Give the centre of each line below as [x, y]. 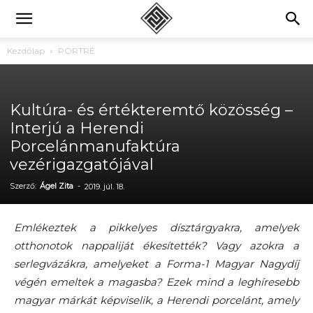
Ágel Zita [57, 186]
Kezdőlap [26, 51]
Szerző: [24, 186]
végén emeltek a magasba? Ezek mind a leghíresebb [156, 282]
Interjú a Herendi [77, 128]
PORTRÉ [77, 51]
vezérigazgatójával [82, 165]
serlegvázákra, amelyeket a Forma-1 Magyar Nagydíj [156, 264]
